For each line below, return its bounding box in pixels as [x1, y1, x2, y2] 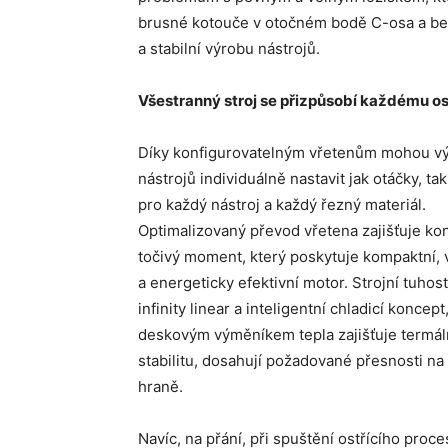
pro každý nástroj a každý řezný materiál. [138, 195, 426, 214]
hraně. [138, 377, 183, 396]
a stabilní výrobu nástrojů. [138, 39, 320, 58]
